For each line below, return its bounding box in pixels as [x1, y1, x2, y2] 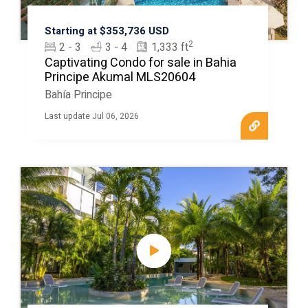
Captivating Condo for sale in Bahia [44, 53, 236, 72]
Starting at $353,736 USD [44, 23, 169, 38]
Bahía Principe [44, 86, 112, 103]
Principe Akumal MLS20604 [44, 67, 195, 87]
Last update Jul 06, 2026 [44, 109, 139, 122]
